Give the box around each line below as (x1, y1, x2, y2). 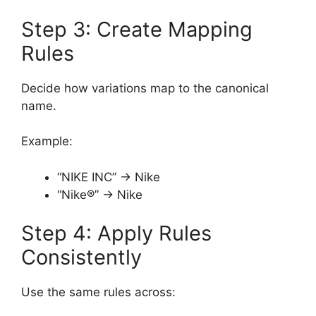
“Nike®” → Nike (57, 187, 142, 202)
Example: (21, 134, 73, 149)
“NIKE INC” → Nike (57, 169, 160, 184)
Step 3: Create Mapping (21, 16, 253, 42)
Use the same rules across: (21, 285, 176, 300)
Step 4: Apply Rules (21, 221, 212, 246)
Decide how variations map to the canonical (21, 80, 269, 95)
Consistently (21, 245, 142, 270)
